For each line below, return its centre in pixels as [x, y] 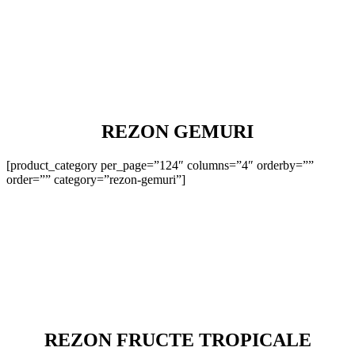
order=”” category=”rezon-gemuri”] [96, 180]
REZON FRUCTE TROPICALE [177, 340]
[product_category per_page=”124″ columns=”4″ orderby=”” [160, 166]
